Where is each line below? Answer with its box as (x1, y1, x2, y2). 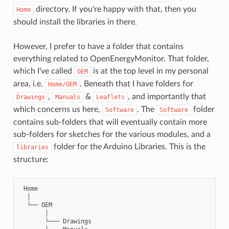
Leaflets (96, 93, 125, 101)
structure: (13, 155, 49, 164)
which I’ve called (13, 66, 74, 75)
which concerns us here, (13, 105, 102, 113)
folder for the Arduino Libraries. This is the (51, 142, 205, 151)
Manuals (55, 93, 80, 101)
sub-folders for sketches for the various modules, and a (13, 130, 211, 139)
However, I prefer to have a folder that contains (13, 42, 184, 51)
